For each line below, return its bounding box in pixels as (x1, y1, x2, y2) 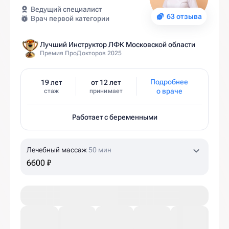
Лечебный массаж (27, 146, 88, 154)
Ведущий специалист (31, 5, 102, 13)
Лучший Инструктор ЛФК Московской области (40, 40, 195, 49)
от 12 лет (91, 78, 121, 86)
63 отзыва (166, 12, 202, 20)
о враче (156, 87, 182, 95)
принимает (89, 87, 123, 95)
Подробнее (150, 78, 189, 86)
